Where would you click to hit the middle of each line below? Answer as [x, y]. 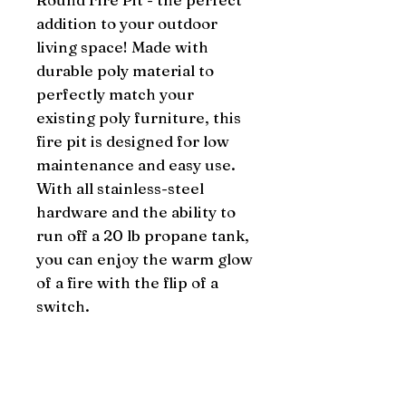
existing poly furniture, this [139, 118]
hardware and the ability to [136, 212]
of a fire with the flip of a [127, 283]
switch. [63, 306]
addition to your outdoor [127, 24]
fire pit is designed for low [133, 141]
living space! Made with [122, 47]
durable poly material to [125, 71]
